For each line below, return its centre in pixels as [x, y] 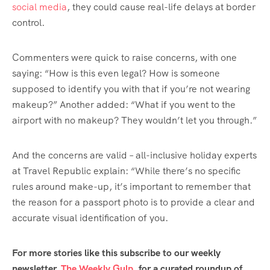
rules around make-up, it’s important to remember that [131, 187]
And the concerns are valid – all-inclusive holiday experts [134, 155]
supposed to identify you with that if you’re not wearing [131, 89]
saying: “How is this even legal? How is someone [116, 74]
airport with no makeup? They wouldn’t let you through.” [134, 121]
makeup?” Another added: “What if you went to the [124, 105]
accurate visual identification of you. [90, 218]
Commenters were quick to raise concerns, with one [124, 58]
